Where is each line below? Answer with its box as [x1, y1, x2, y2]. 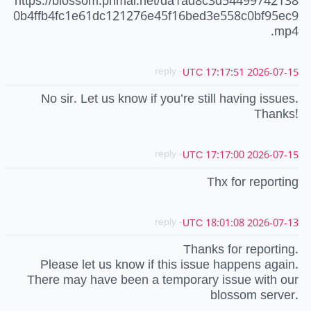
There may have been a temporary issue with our [27, 266, 299, 293]
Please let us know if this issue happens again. [40, 251, 299, 278]
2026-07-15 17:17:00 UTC [247, 144, 299, 167]
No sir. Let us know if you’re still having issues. [41, 85, 299, 112]
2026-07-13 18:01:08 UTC [247, 212, 299, 234]
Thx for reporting [207, 168, 299, 195]
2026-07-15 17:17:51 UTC [247, 62, 299, 84]
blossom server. [210, 281, 299, 308]
